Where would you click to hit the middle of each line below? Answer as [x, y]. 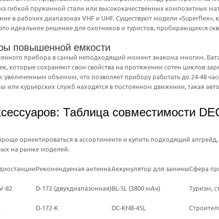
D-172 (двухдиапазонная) [74, 188]
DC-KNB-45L [129, 207]
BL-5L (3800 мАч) [136, 188]
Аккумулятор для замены [150, 168]
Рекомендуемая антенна [73, 168]
